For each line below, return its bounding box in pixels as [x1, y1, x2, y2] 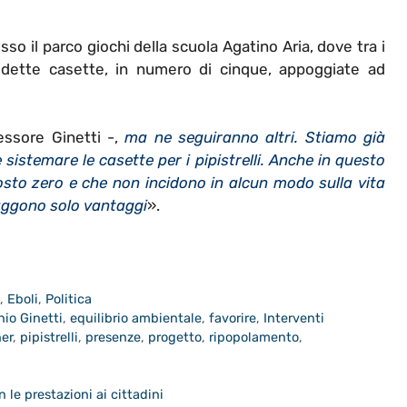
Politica [45, 290, 93, 307]
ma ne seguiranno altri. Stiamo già [124, 128, 386, 147]
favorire [209, 309, 257, 326]
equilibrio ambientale [70, 309, 203, 326]
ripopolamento [209, 328, 299, 345]
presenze [85, 328, 141, 345]
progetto [148, 328, 202, 345]
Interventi [263, 309, 325, 326]
